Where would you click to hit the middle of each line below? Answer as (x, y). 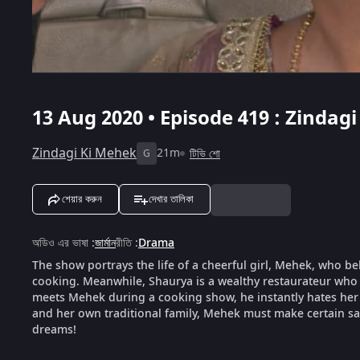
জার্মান (105, 243)
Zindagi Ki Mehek (84, 153)
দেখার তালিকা (171, 198)
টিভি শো (205, 153)
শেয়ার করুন (82, 198)
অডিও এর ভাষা (60, 243)
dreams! (54, 329)
